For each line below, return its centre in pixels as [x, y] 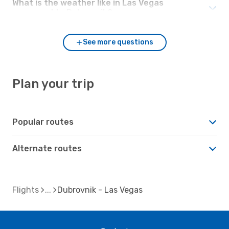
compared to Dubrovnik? [62, 12]
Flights [26, 190]
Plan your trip [53, 84]
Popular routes [43, 122]
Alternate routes [47, 148]
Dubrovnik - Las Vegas [100, 190]
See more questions [118, 42]
